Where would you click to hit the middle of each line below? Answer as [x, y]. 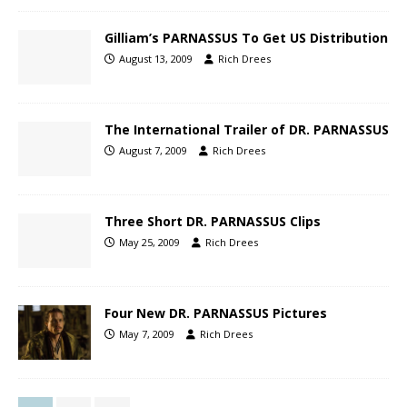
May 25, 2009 [149, 243]
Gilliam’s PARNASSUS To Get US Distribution [246, 37]
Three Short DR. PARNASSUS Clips [213, 222]
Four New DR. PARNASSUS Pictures [216, 313]
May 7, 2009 [147, 334]
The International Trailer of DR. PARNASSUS [247, 130]
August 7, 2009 [153, 151]
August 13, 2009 [156, 58]
